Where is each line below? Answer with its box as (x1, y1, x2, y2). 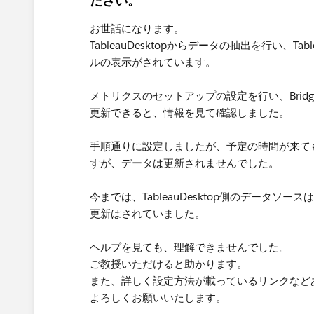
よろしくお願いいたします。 (90, 291, 226, 304)
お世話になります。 (90, 22, 184, 35)
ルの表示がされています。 (90, 55, 216, 69)
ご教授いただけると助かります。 (90, 257, 247, 271)
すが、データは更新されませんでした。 (90, 156, 279, 170)
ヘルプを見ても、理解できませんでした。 (90, 240, 289, 254)
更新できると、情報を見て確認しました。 (90, 106, 289, 119)
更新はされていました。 (90, 207, 205, 220)
